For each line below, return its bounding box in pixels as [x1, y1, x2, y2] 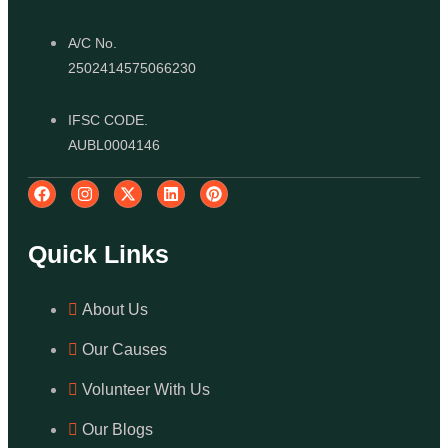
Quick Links [28, 240, 169, 269]
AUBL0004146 [68, 137, 160, 154]
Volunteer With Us [82, 381, 210, 399]
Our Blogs [82, 421, 153, 439]
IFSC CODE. [68, 112, 148, 129]
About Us [82, 301, 148, 319]
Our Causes [82, 341, 167, 359]
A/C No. [68, 35, 117, 52]
